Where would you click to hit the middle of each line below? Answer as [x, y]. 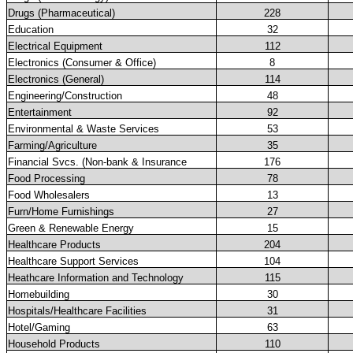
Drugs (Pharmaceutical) [61, 13]
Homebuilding [39, 295]
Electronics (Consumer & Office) [82, 63]
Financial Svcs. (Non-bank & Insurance [97, 162]
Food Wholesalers [49, 195]
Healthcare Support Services [73, 262]
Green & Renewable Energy [71, 229]
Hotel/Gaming [39, 328]
